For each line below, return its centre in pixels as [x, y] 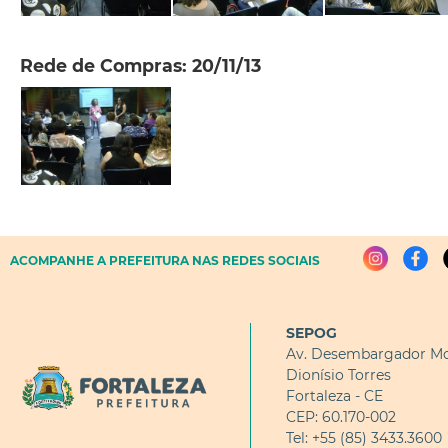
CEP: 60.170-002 [341, 417]
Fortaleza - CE [334, 396]
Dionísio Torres [338, 375]
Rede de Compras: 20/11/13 [140, 66]
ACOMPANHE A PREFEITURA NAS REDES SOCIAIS [165, 261]
